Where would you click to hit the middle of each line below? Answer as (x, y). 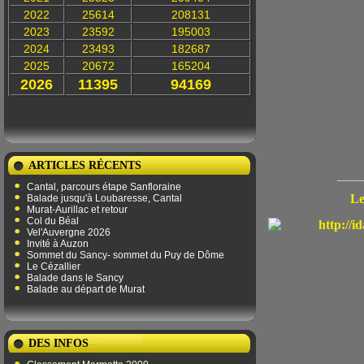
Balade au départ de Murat (86, 289)
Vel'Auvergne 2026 (69, 232)
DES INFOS (58, 343)
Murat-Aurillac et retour (77, 210)
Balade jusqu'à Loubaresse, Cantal (104, 198)
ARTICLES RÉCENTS (85, 165)
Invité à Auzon (58, 244)
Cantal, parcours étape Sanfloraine (104, 187)
